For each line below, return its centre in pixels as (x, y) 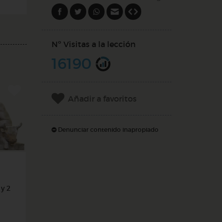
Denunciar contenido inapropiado (107, 130)
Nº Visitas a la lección (93, 44)
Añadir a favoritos (102, 99)
